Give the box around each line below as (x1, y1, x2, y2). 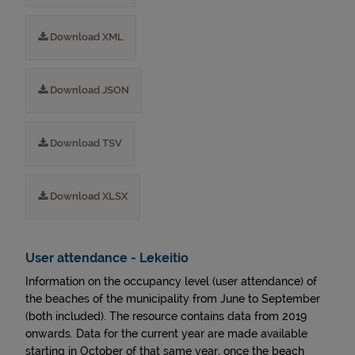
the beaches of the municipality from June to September (25, 292, 320, 305)
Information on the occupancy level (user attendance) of (25, 275, 317, 288)
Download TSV (48, 137, 122, 149)
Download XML (48, 31, 124, 43)
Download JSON (48, 84, 129, 96)
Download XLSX (48, 190, 128, 202)
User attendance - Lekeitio (25, 250, 189, 265)
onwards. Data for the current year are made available (25, 327, 307, 340)
